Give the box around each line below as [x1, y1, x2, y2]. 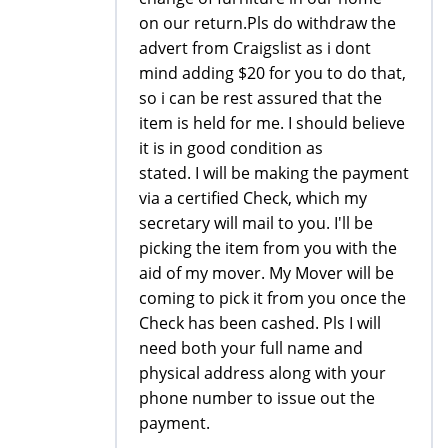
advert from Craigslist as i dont [139, 36, 371, 59]
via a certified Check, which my [139, 186, 367, 209]
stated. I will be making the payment [139, 161, 409, 184]
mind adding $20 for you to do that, [139, 61, 406, 84]
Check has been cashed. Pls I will [139, 311, 381, 334]
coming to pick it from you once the [139, 286, 406, 309]
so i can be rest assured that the [139, 86, 382, 109]
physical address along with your [139, 361, 386, 384]
